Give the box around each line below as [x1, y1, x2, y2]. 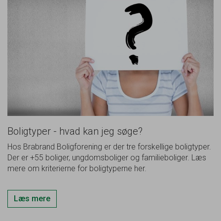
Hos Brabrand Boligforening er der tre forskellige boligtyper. [7, 142, 211, 152]
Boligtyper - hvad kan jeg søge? [7, 125, 143, 138]
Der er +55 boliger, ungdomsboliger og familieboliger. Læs [7, 153, 206, 163]
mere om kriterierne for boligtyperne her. [7, 164, 147, 174]
